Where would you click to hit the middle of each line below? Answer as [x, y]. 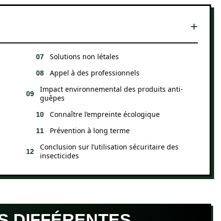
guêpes [52, 98]
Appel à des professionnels [95, 73]
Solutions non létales [84, 56]
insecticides [59, 156]
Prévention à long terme [90, 130]
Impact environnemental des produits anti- [111, 89]
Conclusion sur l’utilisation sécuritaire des [109, 147]
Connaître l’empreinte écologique [105, 114]
